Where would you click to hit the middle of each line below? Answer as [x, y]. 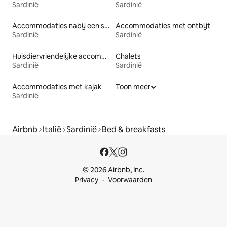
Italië [52, 129]
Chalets [128, 56]
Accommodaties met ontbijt [163, 26]
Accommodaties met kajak [57, 86]
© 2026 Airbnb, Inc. [113, 170]
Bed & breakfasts [134, 129]
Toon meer [133, 86]
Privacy [87, 180]
